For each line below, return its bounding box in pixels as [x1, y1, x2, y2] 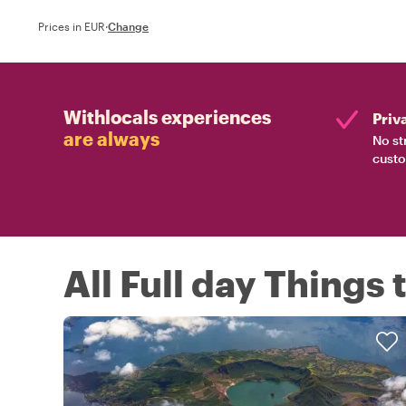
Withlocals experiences [63, 105, 271, 128]
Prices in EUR [38, 19, 105, 33]
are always [63, 127, 159, 150]
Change [108, 19, 149, 33]
